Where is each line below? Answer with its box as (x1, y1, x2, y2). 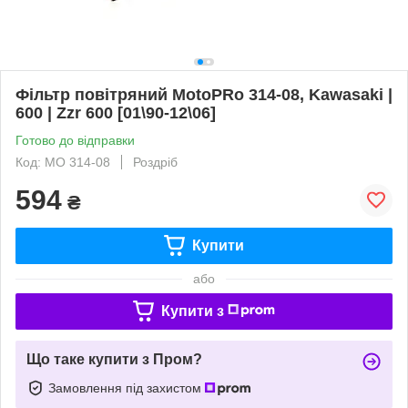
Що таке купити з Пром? (26, 351, 202, 367)
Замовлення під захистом (48, 380, 205, 395)
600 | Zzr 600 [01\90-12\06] (15, 103, 216, 122)
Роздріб (133, 154, 178, 169)
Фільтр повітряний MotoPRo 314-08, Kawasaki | (15, 85, 393, 104)
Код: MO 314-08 (15, 154, 110, 169)
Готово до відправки (15, 132, 135, 148)
